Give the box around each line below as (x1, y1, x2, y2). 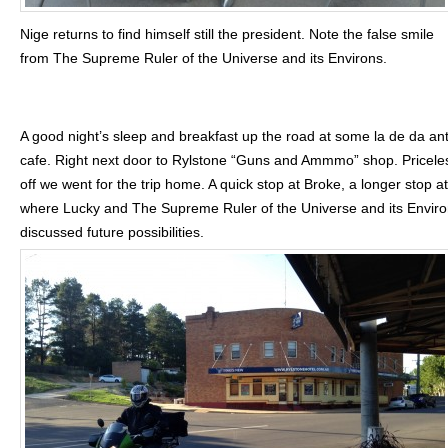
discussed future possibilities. (20, 224, 204, 240)
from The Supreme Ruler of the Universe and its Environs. (20, 50, 387, 66)
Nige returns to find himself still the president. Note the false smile (20, 26, 434, 42)
